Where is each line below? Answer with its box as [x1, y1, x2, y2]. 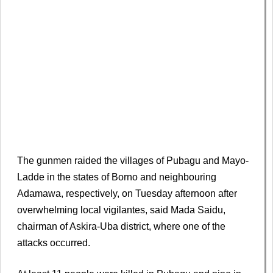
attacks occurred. [17, 238, 90, 249]
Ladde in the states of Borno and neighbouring [17, 172, 216, 183]
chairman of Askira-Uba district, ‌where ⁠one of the [17, 221, 225, 232]
